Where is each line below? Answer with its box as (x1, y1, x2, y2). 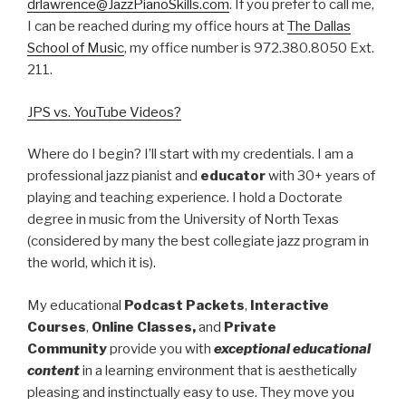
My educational (27, 296, 124, 314)
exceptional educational (214, 340, 371, 357)
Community (27, 340, 107, 357)
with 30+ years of (268, 168, 375, 185)
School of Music (27, 40, 124, 57)
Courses (27, 318, 86, 335)
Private (224, 318, 276, 335)
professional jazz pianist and (27, 168, 200, 185)
